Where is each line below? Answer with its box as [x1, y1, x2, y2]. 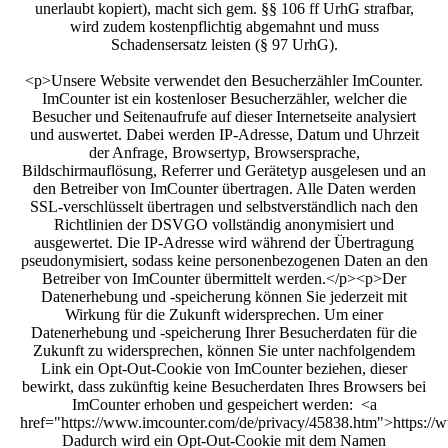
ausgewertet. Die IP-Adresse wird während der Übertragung [34, 233, 414, 251]
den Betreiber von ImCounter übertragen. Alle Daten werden [32, 179, 416, 197]
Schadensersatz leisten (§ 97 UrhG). [110, 35, 338, 53]
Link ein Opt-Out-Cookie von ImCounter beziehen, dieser [41, 359, 407, 377]
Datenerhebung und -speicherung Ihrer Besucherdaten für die [31, 323, 417, 341]
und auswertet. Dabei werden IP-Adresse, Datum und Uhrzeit [29, 125, 419, 143]
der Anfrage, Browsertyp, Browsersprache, [88, 143, 360, 161]
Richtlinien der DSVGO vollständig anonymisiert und [54, 215, 394, 233]
